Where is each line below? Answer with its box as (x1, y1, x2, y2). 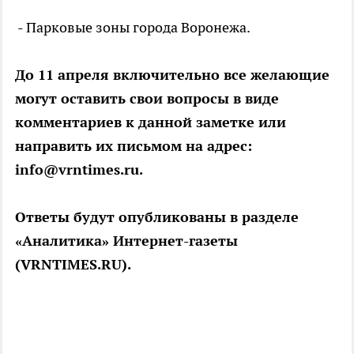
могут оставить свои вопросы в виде (15, 88, 279, 107)
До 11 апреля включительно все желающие (15, 65, 330, 84)
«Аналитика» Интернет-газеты (15, 231, 238, 250)
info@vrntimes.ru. (15, 160, 143, 179)
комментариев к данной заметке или (15, 112, 286, 131)
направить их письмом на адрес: (15, 136, 252, 155)
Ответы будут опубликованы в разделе (15, 207, 299, 226)
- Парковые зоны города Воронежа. (15, 17, 250, 36)
